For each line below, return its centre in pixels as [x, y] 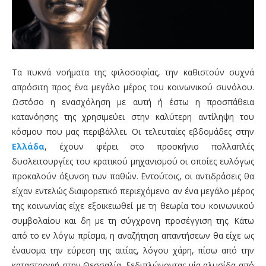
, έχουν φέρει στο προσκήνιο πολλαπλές [149, 146]
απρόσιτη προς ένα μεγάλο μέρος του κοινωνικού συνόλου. [133, 87]
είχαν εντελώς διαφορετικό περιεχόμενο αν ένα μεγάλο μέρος [133, 191]
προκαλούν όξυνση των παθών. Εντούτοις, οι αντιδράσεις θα [133, 176]
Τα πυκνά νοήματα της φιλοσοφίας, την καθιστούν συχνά [133, 72]
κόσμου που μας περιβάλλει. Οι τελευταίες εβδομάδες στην [133, 132]
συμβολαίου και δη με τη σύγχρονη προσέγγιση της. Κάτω [133, 221]
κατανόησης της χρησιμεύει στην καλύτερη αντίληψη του [133, 117]
